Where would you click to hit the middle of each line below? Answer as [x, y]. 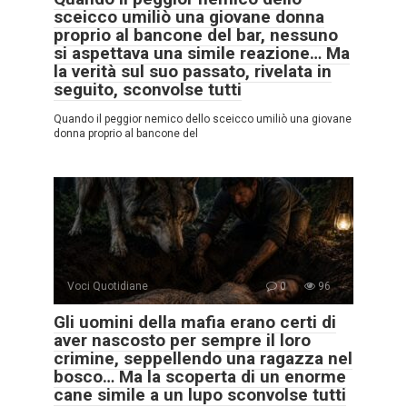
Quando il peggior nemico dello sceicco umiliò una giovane [203, 119]
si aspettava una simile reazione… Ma [202, 53]
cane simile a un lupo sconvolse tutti [200, 395]
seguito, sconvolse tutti [148, 89]
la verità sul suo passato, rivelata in [193, 71]
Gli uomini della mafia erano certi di [195, 322]
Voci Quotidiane [108, 286]
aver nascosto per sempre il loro [182, 340]
